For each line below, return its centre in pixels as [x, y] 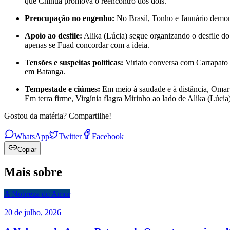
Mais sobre [33, 172]
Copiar [27, 149]
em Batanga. [45, 71]
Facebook [108, 136]
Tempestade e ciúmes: [62, 89]
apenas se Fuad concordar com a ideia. [87, 45]
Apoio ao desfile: [53, 35]
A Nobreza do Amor [37, 194]
